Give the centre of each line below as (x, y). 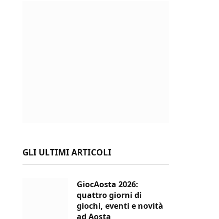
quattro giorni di (109, 195)
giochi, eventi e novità (120, 206)
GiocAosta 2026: (108, 184)
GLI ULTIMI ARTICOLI (67, 152)
